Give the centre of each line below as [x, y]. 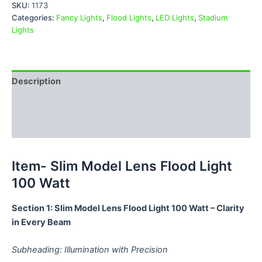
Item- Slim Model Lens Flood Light [122, 166]
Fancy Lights [79, 17]
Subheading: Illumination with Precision [90, 250]
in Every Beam [41, 222]
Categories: [34, 17]
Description [36, 82]
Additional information [58, 104]
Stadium [213, 17]
